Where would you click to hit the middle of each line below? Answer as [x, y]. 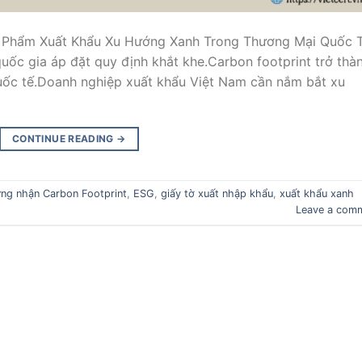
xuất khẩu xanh [317, 194]
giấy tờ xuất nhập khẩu [217, 194]
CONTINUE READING [65, 138]
